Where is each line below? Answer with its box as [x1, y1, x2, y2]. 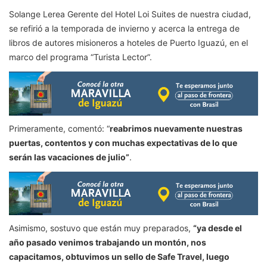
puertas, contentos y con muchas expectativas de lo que [9, 137, 237, 148]
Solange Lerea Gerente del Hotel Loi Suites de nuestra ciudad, [9, 9, 251, 20]
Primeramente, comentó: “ [9, 123, 110, 133]
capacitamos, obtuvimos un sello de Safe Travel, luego [9, 252, 229, 262]
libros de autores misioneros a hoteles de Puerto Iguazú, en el [9, 38, 248, 48]
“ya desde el [193, 223, 242, 234]
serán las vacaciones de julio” [9, 151, 129, 162]
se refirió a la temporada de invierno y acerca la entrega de [9, 23, 240, 34]
